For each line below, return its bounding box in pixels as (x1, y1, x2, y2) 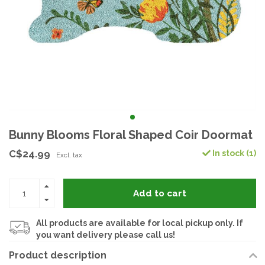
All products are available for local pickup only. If (36, 218, 243, 228)
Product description (9, 250, 106, 261)
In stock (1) (211, 148, 256, 158)
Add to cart (133, 188, 186, 199)
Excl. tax (56, 151, 82, 159)
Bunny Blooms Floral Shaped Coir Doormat (9, 128, 253, 142)
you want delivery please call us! (36, 230, 175, 240)
